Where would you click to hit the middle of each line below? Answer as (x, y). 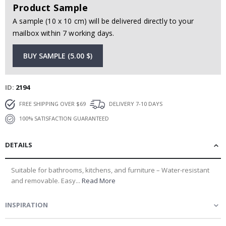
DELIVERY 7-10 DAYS (135, 103)
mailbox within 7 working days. (64, 33)
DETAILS (19, 145)
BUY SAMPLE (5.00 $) (58, 56)
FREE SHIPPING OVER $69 (52, 103)
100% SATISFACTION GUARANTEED (63, 118)
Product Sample (50, 8)
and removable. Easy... (46, 180)
